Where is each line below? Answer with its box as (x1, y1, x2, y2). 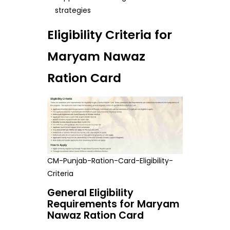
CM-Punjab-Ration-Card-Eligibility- (47, 155, 173, 166)
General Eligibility (47, 185, 133, 200)
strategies (55, 5, 91, 16)
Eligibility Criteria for (47, 26, 172, 44)
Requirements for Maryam (47, 197, 179, 211)
